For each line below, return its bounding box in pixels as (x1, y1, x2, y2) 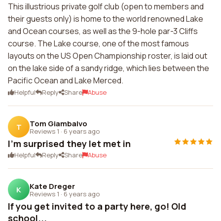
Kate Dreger (30, 181, 75, 191)
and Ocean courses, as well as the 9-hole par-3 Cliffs (8, 26, 198, 37)
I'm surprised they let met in (8, 138, 131, 149)
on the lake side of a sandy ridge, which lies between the (8, 63, 209, 74)
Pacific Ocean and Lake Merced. (8, 75, 123, 86)
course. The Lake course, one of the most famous (8, 38, 189, 49)
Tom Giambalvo (30, 118, 87, 129)
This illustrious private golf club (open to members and (8, 1, 204, 12)
